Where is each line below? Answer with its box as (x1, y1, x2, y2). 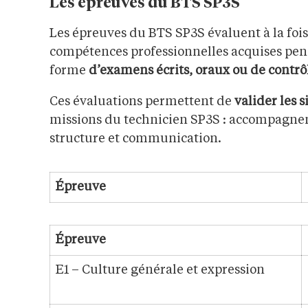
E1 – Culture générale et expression (56, 264, 265, 277)
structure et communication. (49, 133, 221, 146)
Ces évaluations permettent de (49, 96, 234, 109)
